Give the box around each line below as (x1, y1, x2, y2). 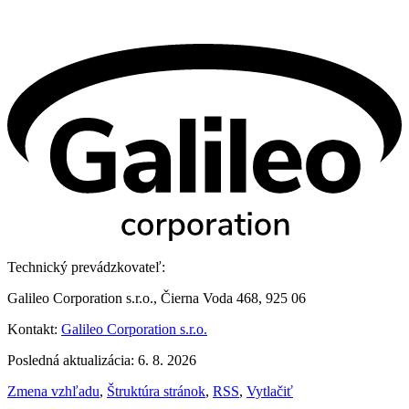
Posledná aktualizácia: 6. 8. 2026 (7, 351, 196, 368)
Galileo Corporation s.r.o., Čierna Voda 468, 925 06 (7, 289, 306, 306)
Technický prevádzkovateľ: (7, 258, 165, 275)
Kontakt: (7, 320, 61, 337)
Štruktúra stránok (107, 383, 205, 399)
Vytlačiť (246, 383, 293, 399)
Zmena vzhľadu (7, 383, 100, 399)
